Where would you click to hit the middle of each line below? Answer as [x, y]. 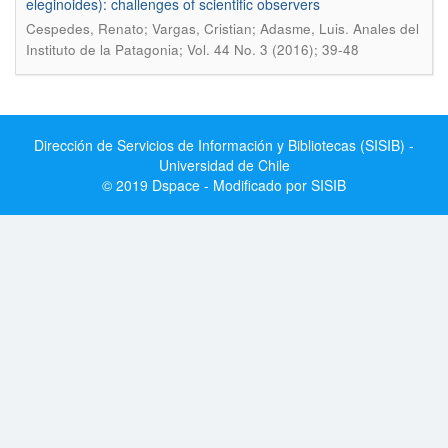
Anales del [386, 28]
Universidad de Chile [224, 165]
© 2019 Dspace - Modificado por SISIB [224, 185]
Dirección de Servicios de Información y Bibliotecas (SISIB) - [224, 145]
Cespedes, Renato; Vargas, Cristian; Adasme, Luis [185, 28]
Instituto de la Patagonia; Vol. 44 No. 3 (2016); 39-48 [192, 49]
